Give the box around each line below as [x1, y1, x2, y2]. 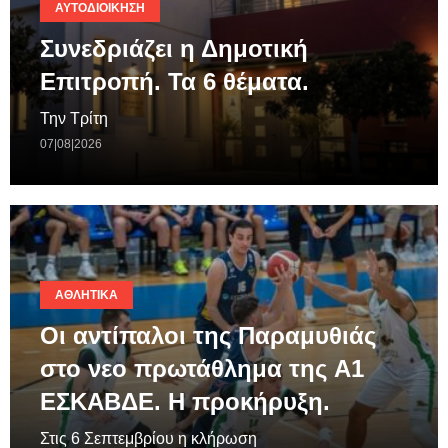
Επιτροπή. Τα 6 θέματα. [40, 67, 309, 95]
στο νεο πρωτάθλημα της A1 [40, 354, 364, 382]
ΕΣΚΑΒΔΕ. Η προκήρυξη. [40, 387, 330, 415]
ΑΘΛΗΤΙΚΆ [55, 287, 118, 302]
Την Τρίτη [40, 109, 108, 127]
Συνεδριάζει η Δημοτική [40, 34, 308, 62]
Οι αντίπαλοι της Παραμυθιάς [40, 321, 376, 349]
